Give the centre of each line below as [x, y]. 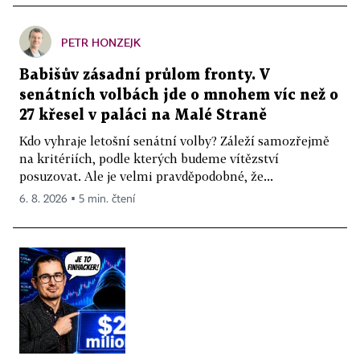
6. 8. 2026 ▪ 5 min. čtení [77, 199]
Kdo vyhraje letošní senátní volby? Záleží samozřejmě [174, 140]
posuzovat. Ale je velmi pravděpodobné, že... [146, 176]
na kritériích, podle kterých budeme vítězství [149, 158]
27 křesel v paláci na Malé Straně [143, 115]
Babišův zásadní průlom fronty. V [145, 75]
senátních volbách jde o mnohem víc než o [179, 95]
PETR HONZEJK [101, 42]
